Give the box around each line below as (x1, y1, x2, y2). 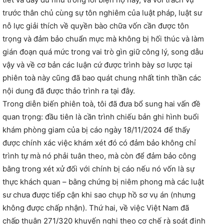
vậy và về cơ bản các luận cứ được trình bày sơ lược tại (2, 60, 192, 70)
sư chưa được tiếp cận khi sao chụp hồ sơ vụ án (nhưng (2, 190, 195, 200)
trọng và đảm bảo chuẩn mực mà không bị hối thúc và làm (2, 34, 204, 44)
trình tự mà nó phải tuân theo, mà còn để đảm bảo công (2, 151, 196, 161)
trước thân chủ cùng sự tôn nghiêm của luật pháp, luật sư (2, 8, 202, 18)
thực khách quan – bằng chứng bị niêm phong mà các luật (2, 177, 204, 187)
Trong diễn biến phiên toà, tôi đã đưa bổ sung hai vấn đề (2, 99, 200, 109)
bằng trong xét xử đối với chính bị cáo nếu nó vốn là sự (2, 164, 194, 174)
